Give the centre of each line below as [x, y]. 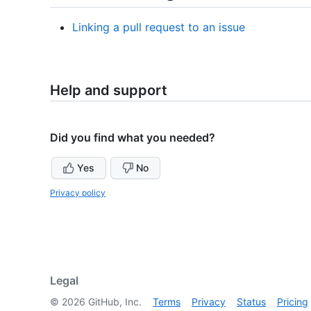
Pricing [293, 302]
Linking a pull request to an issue [159, 27]
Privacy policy [78, 193]
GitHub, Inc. [114, 302]
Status [251, 302]
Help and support [109, 91]
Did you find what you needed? [133, 138]
